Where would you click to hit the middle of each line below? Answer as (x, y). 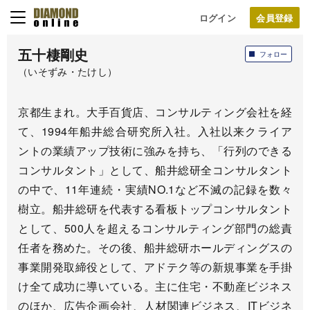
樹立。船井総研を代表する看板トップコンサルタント (155, 209)
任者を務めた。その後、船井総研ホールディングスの (155, 247)
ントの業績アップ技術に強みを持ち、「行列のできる (155, 151)
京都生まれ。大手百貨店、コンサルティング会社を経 (155, 112)
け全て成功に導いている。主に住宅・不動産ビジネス (155, 286)
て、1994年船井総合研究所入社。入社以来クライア (155, 131)
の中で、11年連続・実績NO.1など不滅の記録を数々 (155, 189)
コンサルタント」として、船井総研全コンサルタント (155, 170)
